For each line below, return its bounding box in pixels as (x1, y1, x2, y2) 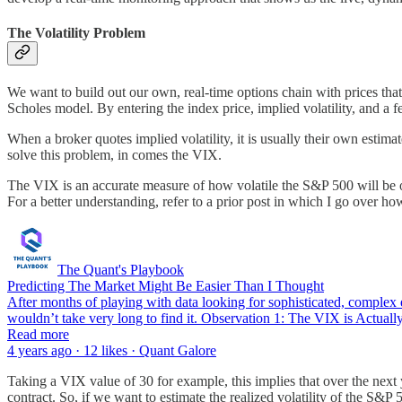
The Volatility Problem (7, 24, 145, 40)
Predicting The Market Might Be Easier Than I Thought (7, 278, 324, 294)
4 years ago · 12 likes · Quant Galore (7, 343, 216, 359)
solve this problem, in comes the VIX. (7, 147, 222, 163)
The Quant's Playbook (57, 262, 184, 278)
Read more (7, 327, 69, 343)
